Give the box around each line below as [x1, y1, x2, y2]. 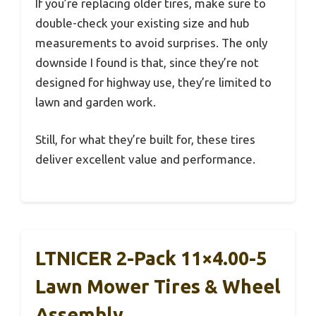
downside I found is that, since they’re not [35, 55, 259, 69]
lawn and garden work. [35, 95, 156, 109]
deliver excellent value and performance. [35, 152, 255, 166]
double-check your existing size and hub [35, 16, 250, 30]
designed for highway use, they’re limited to [35, 75, 272, 89]
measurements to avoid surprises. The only [35, 35, 267, 49]
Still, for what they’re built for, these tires [35, 133, 255, 147]
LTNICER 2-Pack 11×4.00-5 [35, 247, 267, 269]
